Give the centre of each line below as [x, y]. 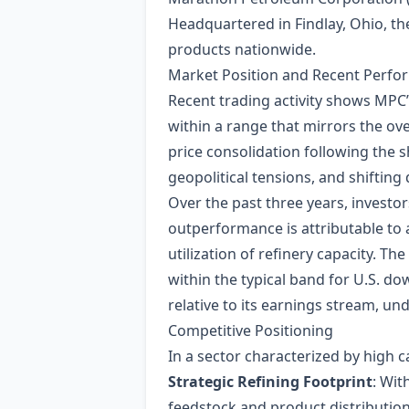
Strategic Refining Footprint [270, 382]
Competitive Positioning [251, 330]
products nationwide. [242, 49]
